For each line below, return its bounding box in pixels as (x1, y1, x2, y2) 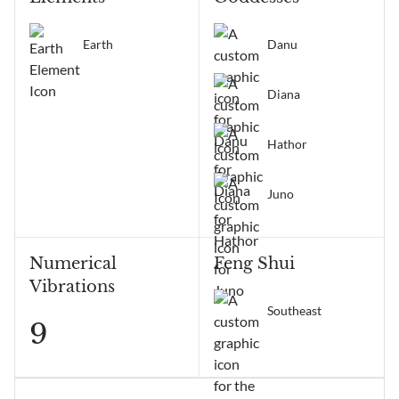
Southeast (267, 303, 322, 318)
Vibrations (29, 277, 115, 297)
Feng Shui (214, 254, 295, 273)
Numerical (29, 254, 117, 273)
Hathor (267, 136, 307, 151)
